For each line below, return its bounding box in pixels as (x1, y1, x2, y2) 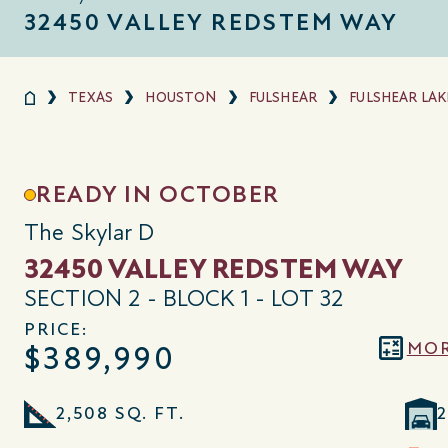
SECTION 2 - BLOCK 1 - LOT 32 (24, 283, 344, 313)
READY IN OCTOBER (36, 179, 280, 209)
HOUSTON (145, 88, 217, 106)
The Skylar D (24, 217, 154, 247)
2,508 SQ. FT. (56, 403, 185, 424)
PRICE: (24, 318, 88, 340)
